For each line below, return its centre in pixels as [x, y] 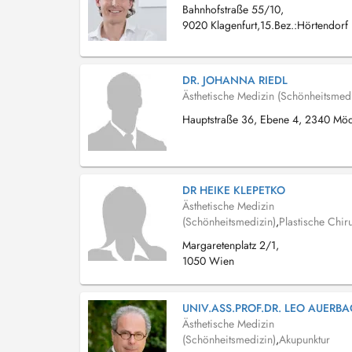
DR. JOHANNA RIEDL [235, 80]
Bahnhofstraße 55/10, [233, 9]
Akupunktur [304, 339]
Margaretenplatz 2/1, [231, 245]
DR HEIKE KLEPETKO [234, 190]
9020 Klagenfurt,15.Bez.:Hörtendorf [265, 25]
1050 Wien [208, 261]
